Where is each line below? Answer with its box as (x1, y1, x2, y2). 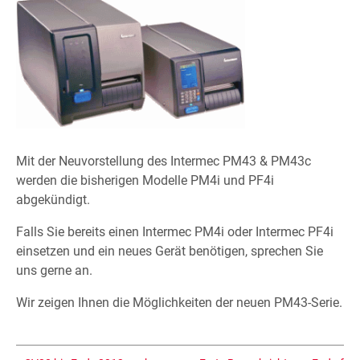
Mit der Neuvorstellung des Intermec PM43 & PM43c (16, 153, 311, 170)
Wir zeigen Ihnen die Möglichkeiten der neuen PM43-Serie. (16, 295, 342, 311)
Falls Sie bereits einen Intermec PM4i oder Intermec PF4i (16, 224, 333, 240)
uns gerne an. (16, 263, 92, 279)
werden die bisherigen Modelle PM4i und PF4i (16, 173, 274, 189)
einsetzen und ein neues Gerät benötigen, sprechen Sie (16, 243, 323, 260)
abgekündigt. (16, 192, 90, 208)
